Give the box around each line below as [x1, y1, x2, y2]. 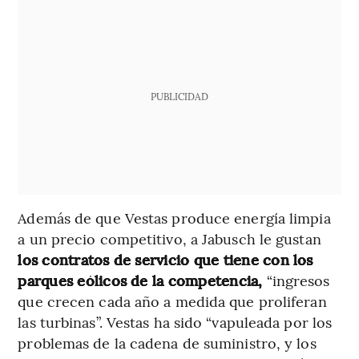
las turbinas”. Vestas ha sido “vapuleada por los [18, 312, 333, 333]
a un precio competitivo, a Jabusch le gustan [18, 228, 321, 249]
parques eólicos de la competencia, [18, 270, 263, 291]
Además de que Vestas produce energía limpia [18, 208, 331, 228]
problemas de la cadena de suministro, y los [18, 333, 317, 353]
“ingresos [262, 270, 330, 291]
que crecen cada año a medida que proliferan [18, 291, 327, 312]
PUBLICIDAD [150, 90, 208, 103]
